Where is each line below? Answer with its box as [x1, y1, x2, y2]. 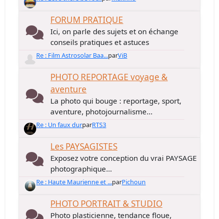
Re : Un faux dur [36, 120, 83, 129]
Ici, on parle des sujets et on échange [50, 26, 179, 36]
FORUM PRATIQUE [50, 14, 124, 25]
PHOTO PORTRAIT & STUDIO [50, 198, 163, 209]
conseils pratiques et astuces [50, 37, 150, 47]
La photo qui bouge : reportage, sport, [50, 96, 182, 106]
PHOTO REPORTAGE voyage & [50, 71, 168, 83]
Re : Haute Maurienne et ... [36, 177, 112, 186]
